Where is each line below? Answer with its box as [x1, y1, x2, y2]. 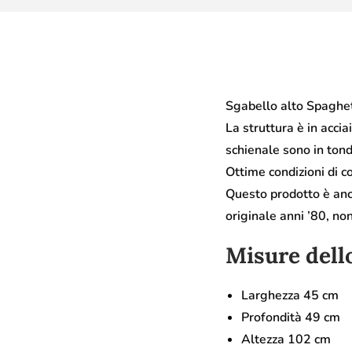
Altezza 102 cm [241, 330, 331, 348]
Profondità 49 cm [241, 308, 340, 326]
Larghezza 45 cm [241, 286, 339, 304]
